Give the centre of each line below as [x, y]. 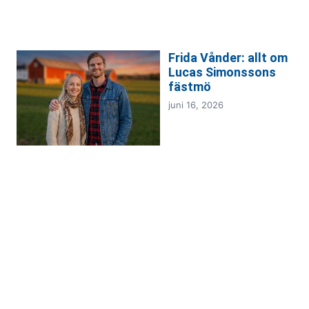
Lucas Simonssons [222, 72]
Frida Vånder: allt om [228, 57]
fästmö [190, 86]
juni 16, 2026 [196, 104]
